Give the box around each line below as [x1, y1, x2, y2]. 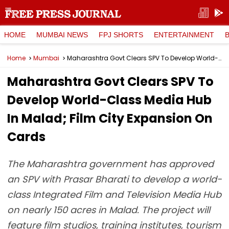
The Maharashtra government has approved [7, 157, 214, 170]
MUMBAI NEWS [36, 30, 88, 39]
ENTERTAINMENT [154, 30, 214, 39]
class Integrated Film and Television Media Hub [7, 188, 221, 201]
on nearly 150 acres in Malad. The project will [7, 203, 210, 216]
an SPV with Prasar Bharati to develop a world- [7, 173, 222, 186]
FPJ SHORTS [99, 30, 143, 39]
